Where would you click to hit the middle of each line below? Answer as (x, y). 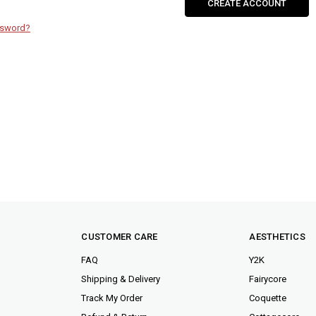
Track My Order (112, 298)
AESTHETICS (277, 236)
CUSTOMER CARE (120, 236)
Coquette (268, 298)
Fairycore (268, 279)
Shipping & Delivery (121, 279)
